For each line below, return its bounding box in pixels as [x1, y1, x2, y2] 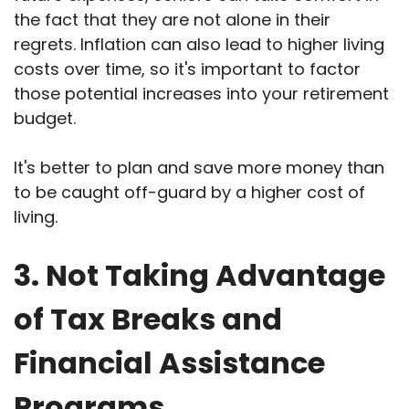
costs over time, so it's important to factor [14, 58, 361, 81]
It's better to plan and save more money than [14, 156, 384, 180]
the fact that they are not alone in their [14, 8, 330, 32]
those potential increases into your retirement [14, 82, 389, 106]
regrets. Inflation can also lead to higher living [14, 33, 384, 57]
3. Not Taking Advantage [14, 255, 385, 297]
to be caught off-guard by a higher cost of [14, 181, 365, 204]
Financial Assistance [14, 342, 325, 384]
